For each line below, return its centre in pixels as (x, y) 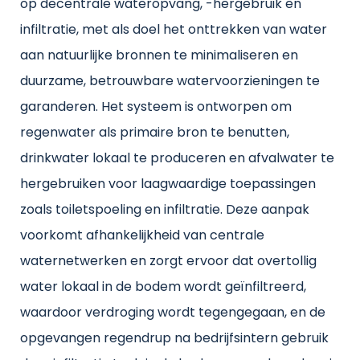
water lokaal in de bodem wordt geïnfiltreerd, (163, 288)
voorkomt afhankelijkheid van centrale (142, 237)
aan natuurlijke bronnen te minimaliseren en (159, 57)
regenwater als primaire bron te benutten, (155, 134)
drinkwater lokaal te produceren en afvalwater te (177, 160)
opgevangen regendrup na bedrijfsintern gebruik (174, 340)
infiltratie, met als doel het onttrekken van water (174, 31)
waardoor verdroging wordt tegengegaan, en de (173, 314)
